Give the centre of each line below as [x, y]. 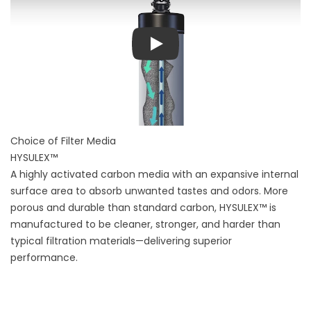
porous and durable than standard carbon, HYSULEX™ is [143, 208]
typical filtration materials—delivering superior [121, 241]
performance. [44, 258]
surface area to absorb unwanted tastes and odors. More [149, 191]
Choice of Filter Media [63, 141]
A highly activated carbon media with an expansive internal [154, 175]
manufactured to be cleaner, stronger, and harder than [145, 225]
